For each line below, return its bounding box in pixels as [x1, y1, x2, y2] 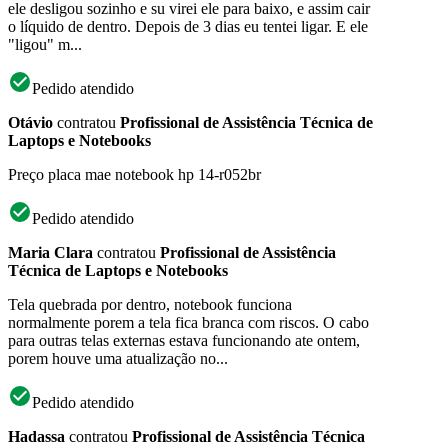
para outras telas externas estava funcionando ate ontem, [8, 331, 360, 349]
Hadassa [8, 427, 65, 445]
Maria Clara [8, 243, 93, 261]
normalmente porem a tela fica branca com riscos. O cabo [8, 313, 369, 331]
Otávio [8, 113, 53, 131]
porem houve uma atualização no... [8, 349, 228, 367]
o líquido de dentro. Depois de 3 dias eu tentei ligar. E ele [8, 17, 368, 35]
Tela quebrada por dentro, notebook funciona [8, 295, 292, 313]
